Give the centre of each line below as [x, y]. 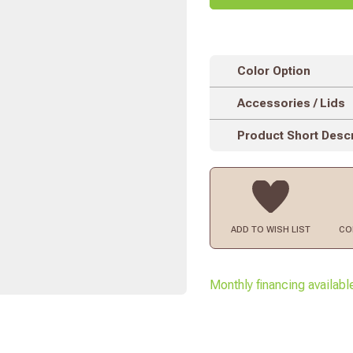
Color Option [274, 71]
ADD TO [248, 230]
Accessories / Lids [292, 104]
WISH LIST [288, 230]
